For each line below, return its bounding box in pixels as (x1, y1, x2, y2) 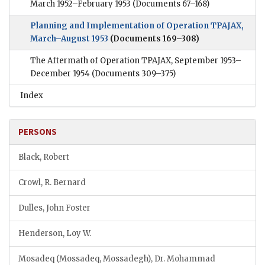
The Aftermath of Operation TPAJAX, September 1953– (30, 56, 241, 66)
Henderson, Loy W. (18, 228, 91, 239)
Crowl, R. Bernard (18, 177, 86, 188)
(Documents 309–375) (90, 69, 176, 79)
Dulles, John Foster (18, 203, 91, 214)
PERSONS (18, 126, 57, 138)
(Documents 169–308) (108, 34, 199, 44)
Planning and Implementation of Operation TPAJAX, (30, 21, 244, 31)
